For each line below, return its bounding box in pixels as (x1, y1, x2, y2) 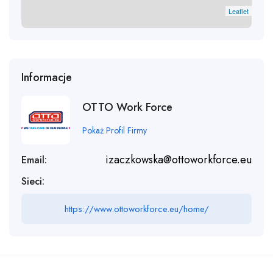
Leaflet (229, 6, 249, 16)
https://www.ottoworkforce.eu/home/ (64, 202, 209, 216)
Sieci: (21, 174, 44, 189)
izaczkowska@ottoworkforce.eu (105, 152, 252, 168)
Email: (21, 152, 47, 167)
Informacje (21, 69, 72, 86)
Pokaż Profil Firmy (82, 124, 147, 137)
